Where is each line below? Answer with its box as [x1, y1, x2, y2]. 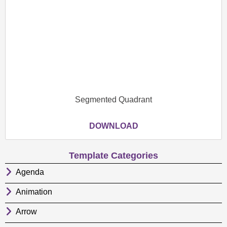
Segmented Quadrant [75, 95, 152, 104]
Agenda [16, 167, 44, 176]
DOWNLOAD [89, 121, 138, 130]
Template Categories [69, 150, 158, 161]
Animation [16, 187, 52, 196]
